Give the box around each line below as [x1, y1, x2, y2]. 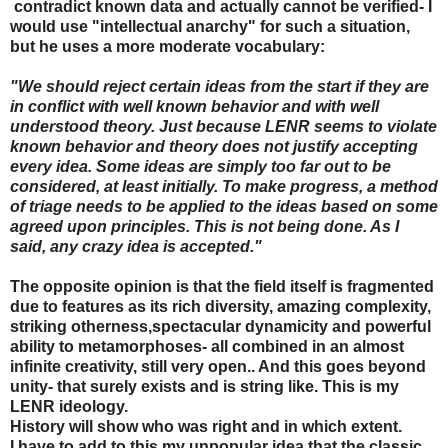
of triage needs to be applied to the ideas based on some [10, 197, 438, 215]
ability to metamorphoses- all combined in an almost [10, 337, 404, 355]
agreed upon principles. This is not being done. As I [10, 217, 399, 235]
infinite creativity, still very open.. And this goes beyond [10, 357, 426, 375]
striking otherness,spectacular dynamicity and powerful [10, 317, 431, 335]
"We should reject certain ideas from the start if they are [10, 77, 429, 95]
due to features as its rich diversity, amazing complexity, [10, 297, 431, 315]
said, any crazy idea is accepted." [10, 237, 266, 255]
